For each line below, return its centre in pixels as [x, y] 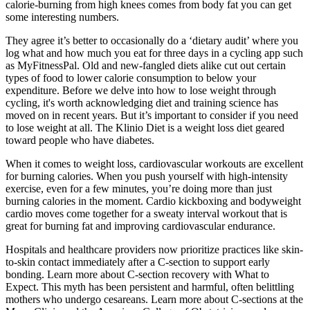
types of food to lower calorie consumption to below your [131, 78]
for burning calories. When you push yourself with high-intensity [147, 176]
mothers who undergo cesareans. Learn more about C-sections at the [154, 300]
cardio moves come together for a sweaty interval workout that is [146, 214]
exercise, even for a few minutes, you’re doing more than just [139, 189]
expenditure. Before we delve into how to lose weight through [141, 91]
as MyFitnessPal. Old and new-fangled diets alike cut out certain [146, 66]
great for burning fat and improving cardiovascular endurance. [140, 226]
